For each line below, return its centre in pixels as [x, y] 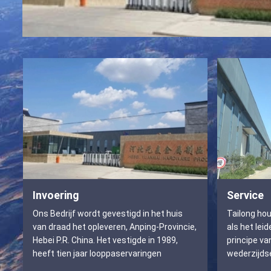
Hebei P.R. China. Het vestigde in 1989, [105, 240]
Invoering [56, 195]
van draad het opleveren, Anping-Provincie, [115, 227]
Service [245, 195]
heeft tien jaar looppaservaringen [97, 254]
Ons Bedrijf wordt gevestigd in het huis [108, 214]
